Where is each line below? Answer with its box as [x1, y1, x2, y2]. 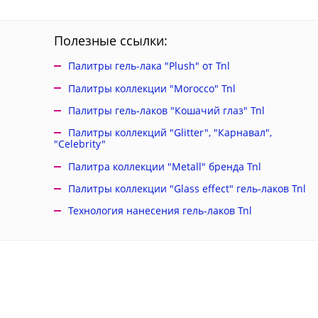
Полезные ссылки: [54, 31, 168, 49]
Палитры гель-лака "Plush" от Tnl [67, 59, 230, 73]
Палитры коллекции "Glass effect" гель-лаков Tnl [67, 182, 306, 196]
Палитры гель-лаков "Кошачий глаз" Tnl [67, 103, 265, 117]
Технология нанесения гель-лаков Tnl [67, 204, 252, 218]
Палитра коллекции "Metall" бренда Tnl [67, 159, 261, 173]
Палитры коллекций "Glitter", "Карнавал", [67, 126, 272, 140]
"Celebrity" [54, 137, 106, 151]
